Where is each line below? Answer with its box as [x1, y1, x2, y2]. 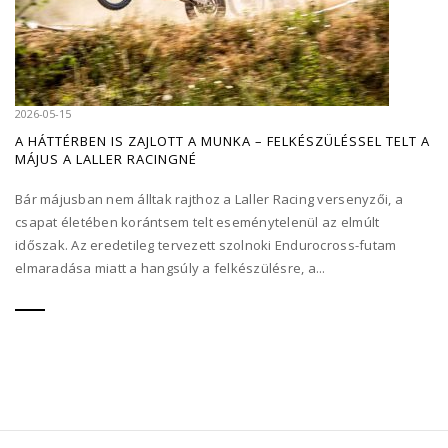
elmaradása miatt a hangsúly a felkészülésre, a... [15, 259, 326, 278]
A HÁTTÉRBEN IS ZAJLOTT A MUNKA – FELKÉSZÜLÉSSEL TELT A [15, 132, 430, 151]
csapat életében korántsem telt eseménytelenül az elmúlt [15, 213, 380, 232]
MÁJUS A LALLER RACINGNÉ [15, 150, 197, 169]
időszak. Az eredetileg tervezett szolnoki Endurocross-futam [15, 236, 397, 255]
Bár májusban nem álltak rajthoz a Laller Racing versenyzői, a [15, 190, 403, 209]
